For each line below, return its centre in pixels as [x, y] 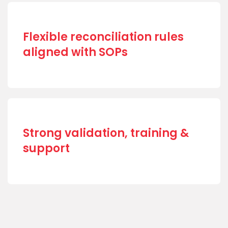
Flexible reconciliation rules [103, 37]
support [46, 149]
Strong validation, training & [106, 133]
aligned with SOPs [75, 52]
